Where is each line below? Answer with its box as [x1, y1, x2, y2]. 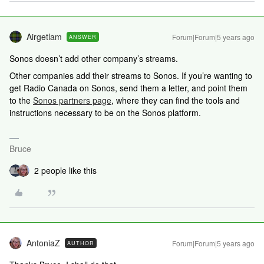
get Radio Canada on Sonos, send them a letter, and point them [9, 82, 247, 94]
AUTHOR [67, 239, 94, 247]
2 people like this [34, 164, 97, 176]
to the [9, 94, 33, 106]
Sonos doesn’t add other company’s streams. [9, 52, 178, 64]
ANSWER [69, 33, 97, 41]
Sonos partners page [33, 94, 111, 106]
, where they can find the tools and [111, 94, 240, 106]
